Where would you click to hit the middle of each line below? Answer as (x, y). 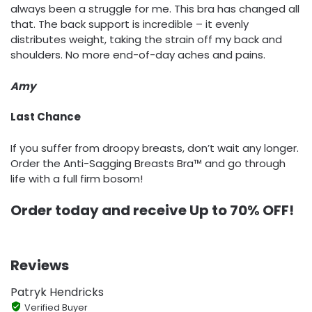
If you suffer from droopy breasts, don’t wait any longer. (155, 148)
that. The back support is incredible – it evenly (130, 24)
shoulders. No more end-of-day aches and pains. (138, 55)
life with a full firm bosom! (77, 178)
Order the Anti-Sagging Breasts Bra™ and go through (148, 163)
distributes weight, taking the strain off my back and (146, 40)
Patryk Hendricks (57, 292)
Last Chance (46, 117)
